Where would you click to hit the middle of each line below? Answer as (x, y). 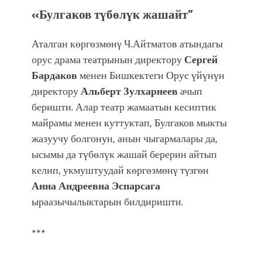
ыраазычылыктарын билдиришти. (107, 201)
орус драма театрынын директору (108, 59)
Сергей (201, 59)
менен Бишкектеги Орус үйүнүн (151, 75)
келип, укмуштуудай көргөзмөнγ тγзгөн (120, 170)
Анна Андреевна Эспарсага (96, 185)
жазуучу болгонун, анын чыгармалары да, (125, 138)
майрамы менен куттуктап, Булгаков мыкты (129, 122)
